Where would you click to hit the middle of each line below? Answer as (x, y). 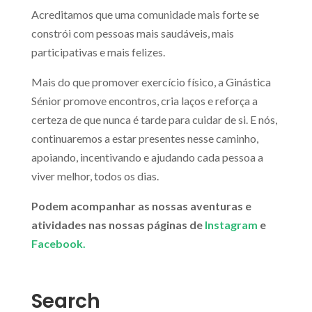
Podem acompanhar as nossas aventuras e (141, 206)
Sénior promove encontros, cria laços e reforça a (144, 101)
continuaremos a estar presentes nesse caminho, (145, 139)
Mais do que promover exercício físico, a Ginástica (151, 82)
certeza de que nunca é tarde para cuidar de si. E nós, (154, 120)
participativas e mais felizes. (98, 52)
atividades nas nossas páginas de (118, 225)
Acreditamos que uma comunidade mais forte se (145, 15)
